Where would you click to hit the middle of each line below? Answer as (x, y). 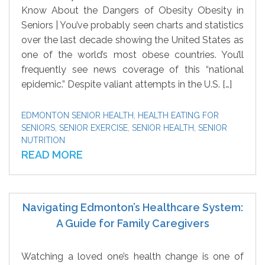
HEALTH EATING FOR (178, 115)
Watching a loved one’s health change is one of (132, 256)
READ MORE (52, 155)
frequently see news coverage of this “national (132, 70)
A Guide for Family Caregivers (132, 223)
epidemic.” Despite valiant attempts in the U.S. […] (127, 84)
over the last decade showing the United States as (132, 40)
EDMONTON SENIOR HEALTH (77, 115)
